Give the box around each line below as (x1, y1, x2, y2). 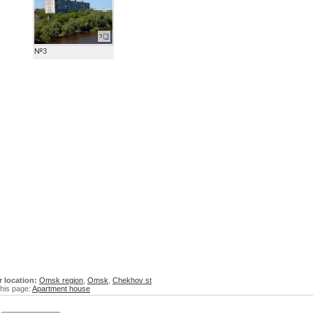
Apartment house (32, 284, 90, 293)
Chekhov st (112, 276, 152, 284)
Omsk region (39, 276, 83, 284)
